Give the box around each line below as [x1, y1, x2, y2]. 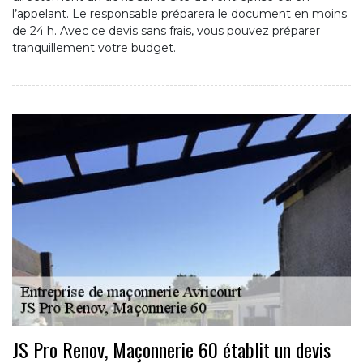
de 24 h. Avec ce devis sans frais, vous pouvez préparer [12, 23, 320, 38]
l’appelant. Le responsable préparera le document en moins [12, 6, 347, 21]
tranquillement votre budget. [12, 40, 176, 55]
